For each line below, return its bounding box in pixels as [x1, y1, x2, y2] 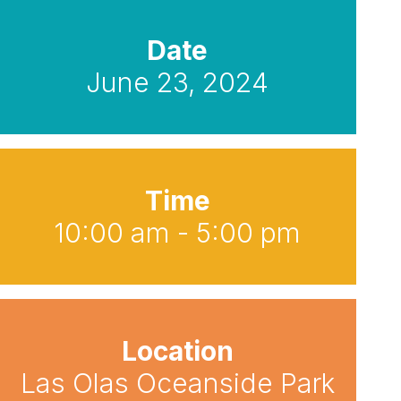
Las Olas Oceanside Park [20, 367, 335, 399]
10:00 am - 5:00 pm [54, 217, 301, 249]
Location [121, 335, 234, 367]
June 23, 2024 [86, 66, 269, 98]
